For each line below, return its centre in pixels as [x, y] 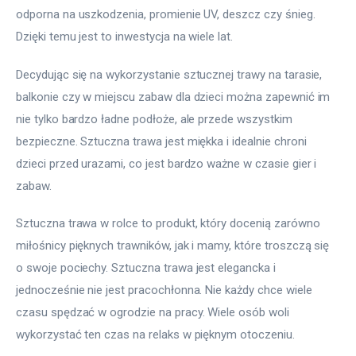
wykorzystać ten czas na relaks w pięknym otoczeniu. [155, 335]
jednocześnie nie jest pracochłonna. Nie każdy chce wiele [166, 290]
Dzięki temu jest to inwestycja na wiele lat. [125, 37]
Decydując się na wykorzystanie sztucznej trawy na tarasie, [171, 74]
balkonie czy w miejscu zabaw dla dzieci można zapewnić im [175, 97]
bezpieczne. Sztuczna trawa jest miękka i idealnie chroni [163, 141]
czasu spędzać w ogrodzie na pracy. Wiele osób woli [154, 313]
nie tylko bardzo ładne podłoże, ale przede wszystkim [156, 119]
